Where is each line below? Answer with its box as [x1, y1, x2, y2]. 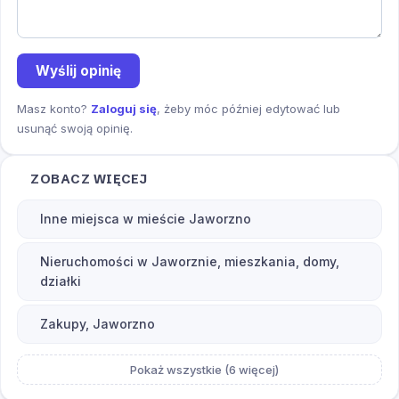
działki [40, 273, 81, 289]
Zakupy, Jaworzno [40, 316, 155, 332]
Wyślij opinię [35, 61, 121, 79]
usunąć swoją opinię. [17, 121, 133, 136]
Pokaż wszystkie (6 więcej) [130, 362, 279, 378]
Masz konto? [17, 102, 91, 117]
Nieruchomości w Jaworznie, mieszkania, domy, [40, 254, 339, 270]
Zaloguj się [91, 102, 157, 117]
